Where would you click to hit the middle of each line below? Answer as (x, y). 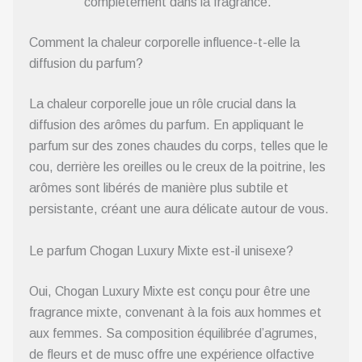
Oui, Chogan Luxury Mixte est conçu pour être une (170, 291)
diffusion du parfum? (86, 64)
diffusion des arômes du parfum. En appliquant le (166, 125)
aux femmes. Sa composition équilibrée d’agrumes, (173, 333)
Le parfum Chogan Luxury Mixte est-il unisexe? (161, 250)
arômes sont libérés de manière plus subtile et (159, 188)
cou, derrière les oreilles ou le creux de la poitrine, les (177, 167)
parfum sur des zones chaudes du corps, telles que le (179, 146)
